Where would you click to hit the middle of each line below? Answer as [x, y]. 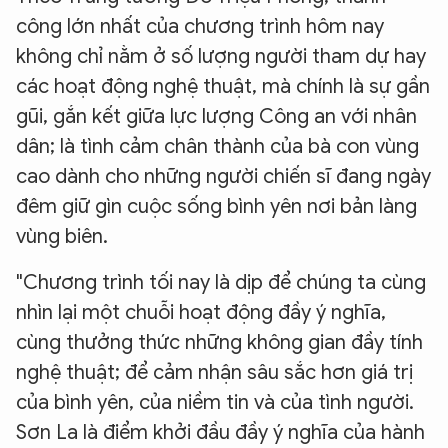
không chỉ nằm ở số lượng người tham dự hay [221, 57]
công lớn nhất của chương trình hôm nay [200, 27]
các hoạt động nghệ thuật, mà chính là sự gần [223, 87]
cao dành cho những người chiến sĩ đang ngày [223, 177]
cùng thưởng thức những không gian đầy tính [219, 343]
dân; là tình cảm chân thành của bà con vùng [217, 147]
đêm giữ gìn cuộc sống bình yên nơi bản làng [216, 207]
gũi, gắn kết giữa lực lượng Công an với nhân [216, 117]
